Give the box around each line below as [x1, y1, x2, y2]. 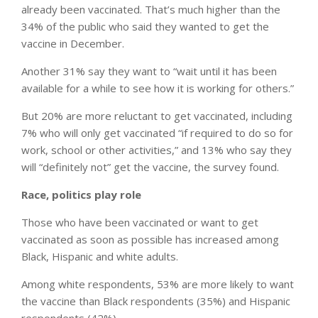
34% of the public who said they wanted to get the [21, 18, 269, 33]
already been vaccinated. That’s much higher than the [21, 1, 280, 16]
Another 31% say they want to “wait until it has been [21, 63, 277, 78]
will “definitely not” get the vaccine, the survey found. [21, 159, 279, 174]
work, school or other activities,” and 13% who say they [21, 142, 292, 157]
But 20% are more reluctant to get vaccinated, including [21, 108, 292, 123]
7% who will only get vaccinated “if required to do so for [21, 125, 293, 140]
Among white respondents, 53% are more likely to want [21, 276, 294, 291]
